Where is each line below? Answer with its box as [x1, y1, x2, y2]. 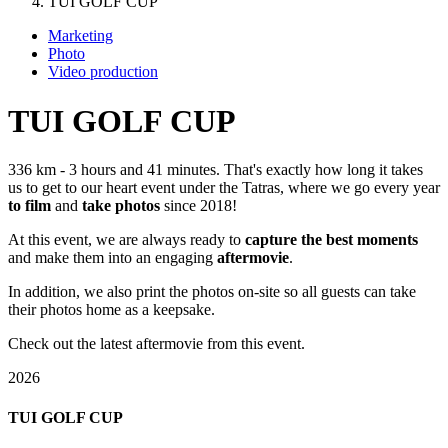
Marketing [48, 27, 113, 45]
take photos [82, 197, 160, 215]
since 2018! [160, 197, 237, 215]
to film [8, 197, 51, 215]
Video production [48, 63, 158, 81]
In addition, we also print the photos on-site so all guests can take [8, 283, 416, 301]
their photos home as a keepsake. [8, 301, 215, 319]
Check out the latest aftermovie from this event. [8, 335, 305, 353]
